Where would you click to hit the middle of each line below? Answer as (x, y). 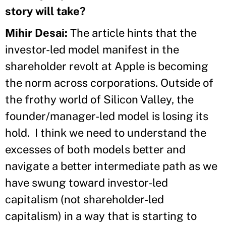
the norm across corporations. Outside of (109, 82)
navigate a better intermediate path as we (111, 166)
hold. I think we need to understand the (106, 132)
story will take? (45, 11)
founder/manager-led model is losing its (107, 116)
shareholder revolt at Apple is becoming (107, 66)
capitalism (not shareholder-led (84, 199)
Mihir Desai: (38, 33)
